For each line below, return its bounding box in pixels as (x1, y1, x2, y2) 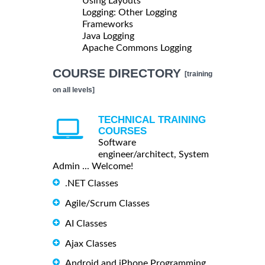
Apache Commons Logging (82, 43, 192, 53)
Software (98, 137, 136, 147)
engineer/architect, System (98, 149, 209, 159)
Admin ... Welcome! (53, 161, 133, 171)
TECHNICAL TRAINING (98, 114, 206, 125)
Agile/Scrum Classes (65, 198, 150, 208)
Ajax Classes (65, 238, 117, 248)
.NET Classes (65, 178, 118, 188)
